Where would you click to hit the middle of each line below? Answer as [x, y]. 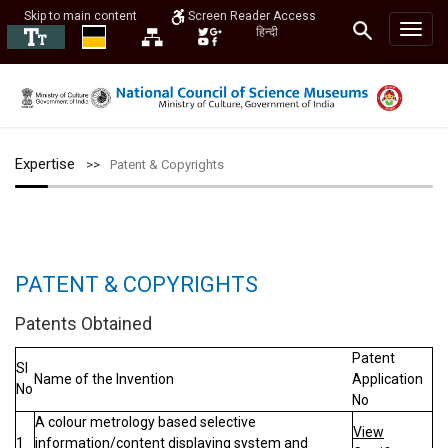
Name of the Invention [104, 379]
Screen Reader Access [250, 16]
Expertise [45, 164]
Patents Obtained [83, 323]
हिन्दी [267, 32]
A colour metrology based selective [145, 422]
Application [387, 379]
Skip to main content [80, 16]
